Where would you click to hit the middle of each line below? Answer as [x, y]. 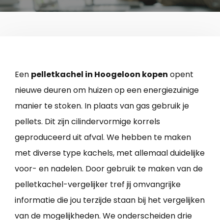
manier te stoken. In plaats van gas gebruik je [102, 106]
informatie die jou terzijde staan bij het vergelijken [110, 200]
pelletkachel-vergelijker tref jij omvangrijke [98, 184]
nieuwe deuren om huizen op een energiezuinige [107, 90]
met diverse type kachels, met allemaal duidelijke [110, 153]
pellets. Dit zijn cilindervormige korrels [87, 121]
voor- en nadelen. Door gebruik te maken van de [109, 168]
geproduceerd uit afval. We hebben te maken [103, 137]
